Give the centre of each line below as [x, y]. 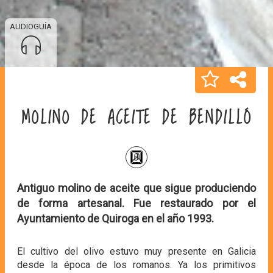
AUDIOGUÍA [31, 26]
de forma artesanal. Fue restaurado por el [136, 203]
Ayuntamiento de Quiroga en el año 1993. [117, 218]
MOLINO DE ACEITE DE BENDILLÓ [136, 118]
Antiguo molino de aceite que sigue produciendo [136, 188]
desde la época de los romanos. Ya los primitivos [136, 264]
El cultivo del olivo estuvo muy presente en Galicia [136, 251]
